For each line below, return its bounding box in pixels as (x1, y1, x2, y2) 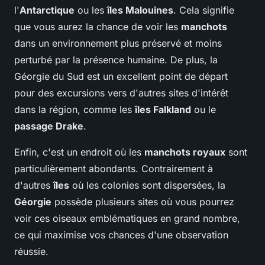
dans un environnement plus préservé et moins (14, 37, 222, 50)
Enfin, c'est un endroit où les (14, 146, 144, 159)
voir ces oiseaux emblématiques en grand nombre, (14, 212, 240, 225)
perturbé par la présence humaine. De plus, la (14, 54, 218, 66)
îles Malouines (107, 4, 173, 17)
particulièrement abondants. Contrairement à (14, 163, 213, 175)
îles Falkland (135, 104, 191, 116)
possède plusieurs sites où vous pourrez (51, 196, 234, 208)
